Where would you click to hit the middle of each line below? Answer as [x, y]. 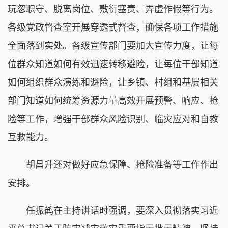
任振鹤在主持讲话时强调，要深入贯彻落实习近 [113, 210]
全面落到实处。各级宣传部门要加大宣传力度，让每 [113, 46]
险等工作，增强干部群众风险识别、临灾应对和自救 [113, 119]
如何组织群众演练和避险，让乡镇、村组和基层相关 [113, 82]
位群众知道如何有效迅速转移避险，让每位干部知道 [113, 64]
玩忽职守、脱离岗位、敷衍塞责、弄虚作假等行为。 [113, 9]
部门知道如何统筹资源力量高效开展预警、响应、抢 [113, 101]
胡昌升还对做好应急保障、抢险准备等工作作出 [113, 165]
